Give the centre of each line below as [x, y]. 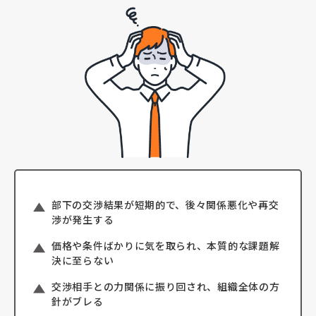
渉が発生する [83, 220]
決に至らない [83, 260]
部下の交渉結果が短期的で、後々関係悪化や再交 [165, 205]
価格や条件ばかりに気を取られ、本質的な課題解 [166, 245]
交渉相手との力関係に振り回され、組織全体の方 [166, 286]
